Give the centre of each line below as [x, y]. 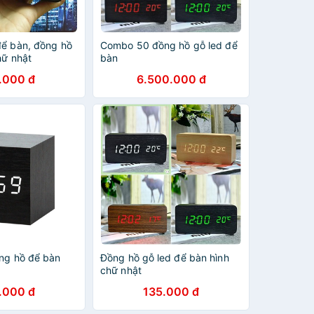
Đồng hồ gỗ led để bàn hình [165, 258]
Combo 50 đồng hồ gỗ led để [169, 45]
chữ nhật [121, 270]
